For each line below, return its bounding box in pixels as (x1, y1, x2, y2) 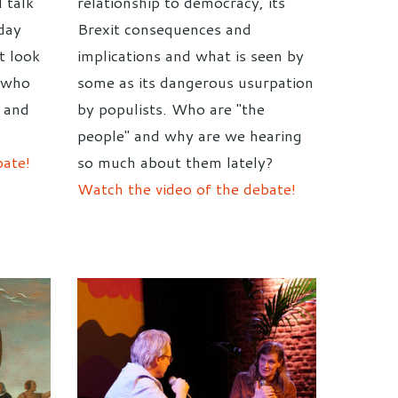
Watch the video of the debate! (77, 178, 296, 200)
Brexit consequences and (77, 18, 251, 40)
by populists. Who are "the (77, 98, 265, 120)
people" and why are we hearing (77, 124, 302, 147)
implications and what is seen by (77, 44, 304, 67)
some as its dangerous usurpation (77, 71, 314, 93)
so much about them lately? (77, 151, 273, 173)
